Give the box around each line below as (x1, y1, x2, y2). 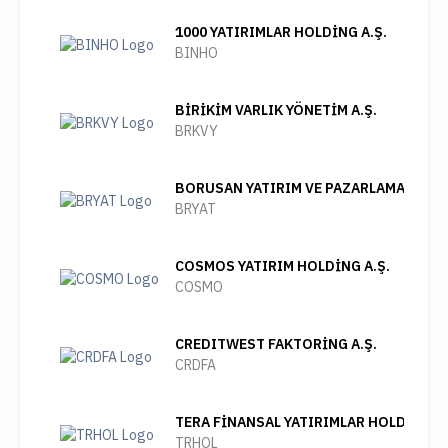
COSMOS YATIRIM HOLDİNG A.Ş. (175, 257, 390, 275)
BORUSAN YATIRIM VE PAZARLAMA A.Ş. (175, 179, 434, 197)
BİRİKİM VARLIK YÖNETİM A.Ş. (175, 101, 377, 119)
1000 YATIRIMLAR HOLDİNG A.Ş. (175, 23, 387, 41)
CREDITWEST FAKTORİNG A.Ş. (175, 335, 377, 353)
